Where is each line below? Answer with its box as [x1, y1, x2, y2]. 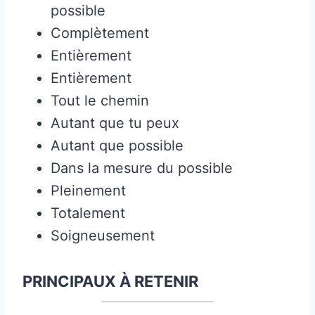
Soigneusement [51, 226, 155, 244]
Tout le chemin [51, 91, 149, 109]
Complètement [51, 24, 149, 41]
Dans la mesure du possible [51, 159, 233, 176]
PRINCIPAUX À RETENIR [22, 271, 198, 290]
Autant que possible [51, 136, 184, 154]
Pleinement [51, 181, 126, 199]
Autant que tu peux [51, 114, 179, 131]
